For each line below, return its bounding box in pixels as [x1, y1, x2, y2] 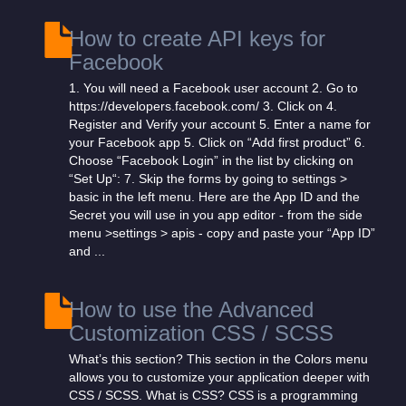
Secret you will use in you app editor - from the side [69, 208, 362, 222]
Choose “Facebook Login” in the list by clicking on [69, 153, 353, 168]
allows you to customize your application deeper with [69, 370, 370, 384]
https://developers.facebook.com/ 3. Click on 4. [69, 99, 337, 113]
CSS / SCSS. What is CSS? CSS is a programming [69, 388, 358, 402]
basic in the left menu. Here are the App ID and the [69, 189, 360, 204]
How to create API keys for [69, 26, 325, 51]
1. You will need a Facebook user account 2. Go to [69, 81, 358, 95]
